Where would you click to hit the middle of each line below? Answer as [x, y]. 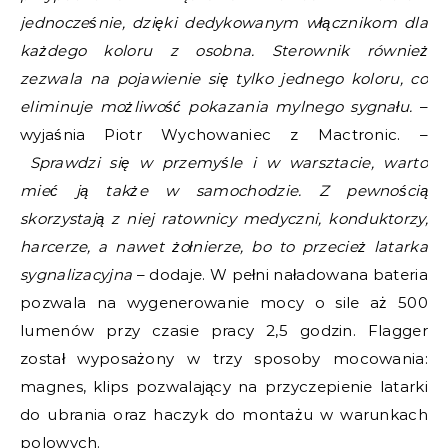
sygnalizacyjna [76, 274]
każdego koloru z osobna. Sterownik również [224, 50]
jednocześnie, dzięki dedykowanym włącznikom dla [224, 22]
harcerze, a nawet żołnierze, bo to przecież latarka [224, 246]
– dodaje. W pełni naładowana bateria [280, 274]
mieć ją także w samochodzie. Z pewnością [224, 190]
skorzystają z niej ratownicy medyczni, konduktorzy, [224, 218]
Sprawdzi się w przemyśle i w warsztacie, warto [228, 162]
